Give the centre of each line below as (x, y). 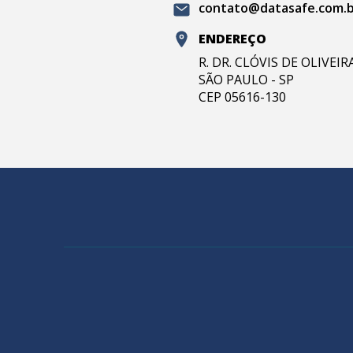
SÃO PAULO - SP (247, 79)
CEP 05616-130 (243, 97)
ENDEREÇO (233, 39)
